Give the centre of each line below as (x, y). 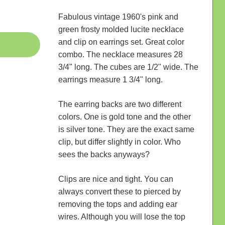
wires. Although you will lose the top (122, 216)
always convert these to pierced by (119, 191)
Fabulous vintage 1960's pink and (118, 17)
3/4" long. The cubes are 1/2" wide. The (128, 67)
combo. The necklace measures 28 (120, 54)
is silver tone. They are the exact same (126, 129)
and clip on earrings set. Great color (121, 42)
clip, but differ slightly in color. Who (119, 142)
